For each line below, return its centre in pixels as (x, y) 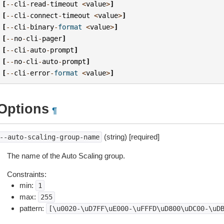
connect (44, 15)
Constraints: (26, 174)
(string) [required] (130, 137)
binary (42, 27)
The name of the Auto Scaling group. (66, 156)
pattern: (32, 208)
